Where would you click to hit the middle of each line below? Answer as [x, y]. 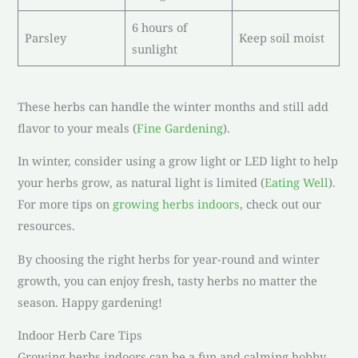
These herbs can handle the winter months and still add [173, 106]
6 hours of [159, 28]
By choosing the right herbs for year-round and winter [169, 259]
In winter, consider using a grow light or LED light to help [178, 161]
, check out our [281, 204]
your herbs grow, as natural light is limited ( [141, 183]
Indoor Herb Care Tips [80, 335]
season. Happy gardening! [90, 302]
